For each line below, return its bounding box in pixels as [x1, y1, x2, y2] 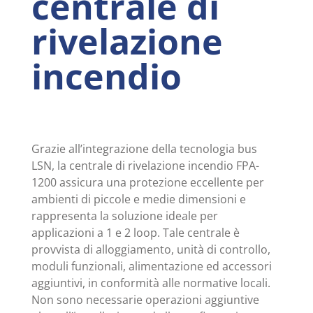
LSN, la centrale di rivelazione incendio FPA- [31, 157, 259, 173]
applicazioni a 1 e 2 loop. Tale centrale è [31, 224, 240, 240]
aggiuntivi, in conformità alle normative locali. [31, 275, 270, 291]
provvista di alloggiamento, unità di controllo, [31, 241, 270, 257]
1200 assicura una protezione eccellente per [31, 174, 264, 190]
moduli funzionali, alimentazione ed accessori [31, 258, 272, 274]
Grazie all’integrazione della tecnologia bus [31, 140, 257, 156]
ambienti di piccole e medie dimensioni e [31, 191, 246, 207]
